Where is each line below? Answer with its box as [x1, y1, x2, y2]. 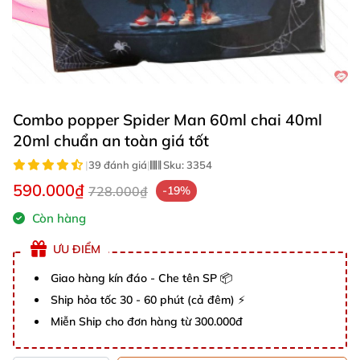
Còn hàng [29, 211, 86, 226]
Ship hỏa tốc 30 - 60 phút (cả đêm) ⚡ [51, 292, 245, 307]
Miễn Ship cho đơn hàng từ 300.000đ [51, 314, 243, 329]
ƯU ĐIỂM [53, 241, 100, 256]
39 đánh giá [88, 158, 147, 171]
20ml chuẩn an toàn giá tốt [13, 131, 209, 150]
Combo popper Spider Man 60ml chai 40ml [13, 110, 322, 129]
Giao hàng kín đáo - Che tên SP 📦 [51, 271, 232, 285]
